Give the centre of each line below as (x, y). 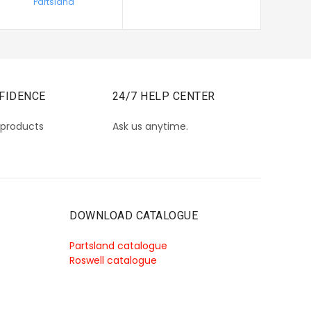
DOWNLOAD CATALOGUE (134, 216)
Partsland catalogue (118, 246)
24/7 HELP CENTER (163, 96)
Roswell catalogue (113, 261)
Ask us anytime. (150, 127)
